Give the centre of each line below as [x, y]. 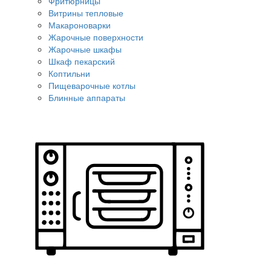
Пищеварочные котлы [92, 85]
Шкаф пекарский [82, 61]
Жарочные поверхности [96, 37]
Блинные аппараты [87, 97]
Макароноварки [80, 24]
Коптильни [69, 73]
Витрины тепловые [86, 12]
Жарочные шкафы [85, 49]
